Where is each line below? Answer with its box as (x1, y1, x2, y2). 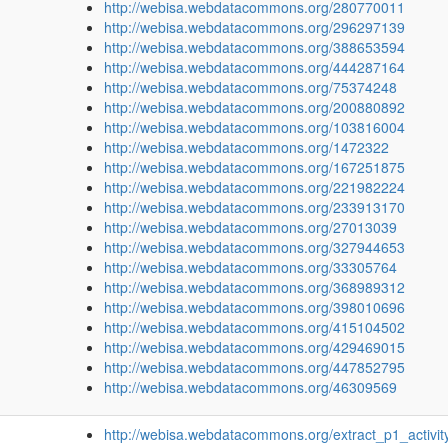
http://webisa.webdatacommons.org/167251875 (104, 157, 405, 177)
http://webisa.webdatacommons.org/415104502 (104, 317, 405, 337)
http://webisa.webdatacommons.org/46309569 (104, 377, 397, 397)
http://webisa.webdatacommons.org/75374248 (104, 77, 397, 97)
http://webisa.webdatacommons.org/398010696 (104, 297, 405, 317)
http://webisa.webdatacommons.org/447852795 (104, 357, 405, 377)
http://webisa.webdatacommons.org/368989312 (104, 277, 405, 297)
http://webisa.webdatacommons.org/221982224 (104, 177, 405, 197)
